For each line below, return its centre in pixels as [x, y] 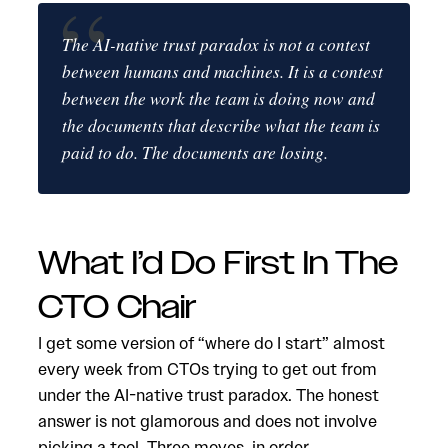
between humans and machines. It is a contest [222, 71]
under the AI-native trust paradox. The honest [208, 395]
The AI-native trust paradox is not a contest [216, 44]
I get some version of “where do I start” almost [211, 343]
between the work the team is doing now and [218, 98]
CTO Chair [117, 308]
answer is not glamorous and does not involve [207, 421]
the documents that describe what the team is [221, 125]
